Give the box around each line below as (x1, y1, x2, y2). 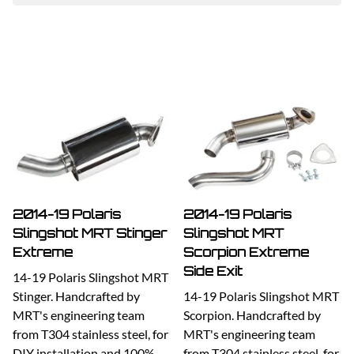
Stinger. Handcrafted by (13, 288, 140, 304)
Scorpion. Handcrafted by (183, 307, 321, 323)
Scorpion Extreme (183, 244, 309, 261)
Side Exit (183, 263, 243, 280)
